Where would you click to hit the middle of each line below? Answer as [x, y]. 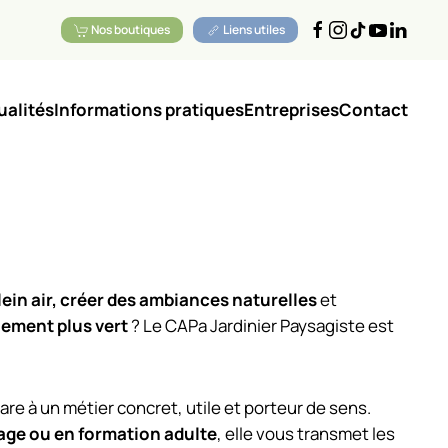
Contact [373, 109]
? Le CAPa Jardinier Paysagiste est [261, 325]
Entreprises [291, 109]
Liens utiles [253, 29]
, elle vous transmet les [306, 433]
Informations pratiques [149, 109]
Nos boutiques [129, 29]
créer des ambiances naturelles [190, 299]
